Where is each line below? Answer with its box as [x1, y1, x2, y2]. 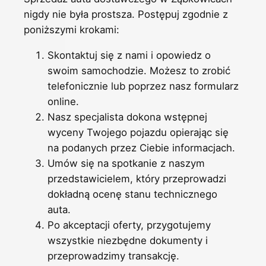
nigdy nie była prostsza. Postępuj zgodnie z [24, 8, 228, 21]
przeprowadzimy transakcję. [47, 250, 179, 262]
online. [47, 96, 79, 108]
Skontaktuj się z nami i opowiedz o [47, 49, 211, 62]
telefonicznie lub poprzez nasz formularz [47, 80, 239, 93]
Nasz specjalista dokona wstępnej [47, 111, 207, 123]
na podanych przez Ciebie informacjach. [47, 142, 235, 154]
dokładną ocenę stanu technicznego [47, 188, 217, 201]
